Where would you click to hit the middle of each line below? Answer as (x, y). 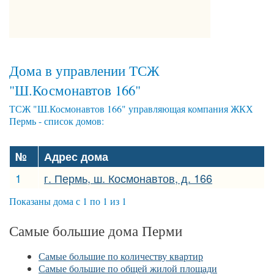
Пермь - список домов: (57, 121)
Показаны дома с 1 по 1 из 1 (68, 201)
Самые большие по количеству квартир (121, 256)
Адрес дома (76, 156)
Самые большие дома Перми (96, 231)
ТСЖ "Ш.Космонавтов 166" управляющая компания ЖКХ (131, 109)
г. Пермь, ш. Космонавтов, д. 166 (128, 178)
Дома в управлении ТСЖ (84, 71)
